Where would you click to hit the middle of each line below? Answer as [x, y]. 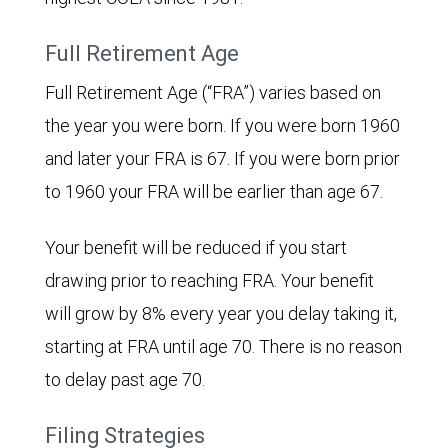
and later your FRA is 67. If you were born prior [222, 159]
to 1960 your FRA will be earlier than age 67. [214, 192]
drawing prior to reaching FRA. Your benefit [209, 281]
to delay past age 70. [125, 380]
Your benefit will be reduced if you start [196, 248]
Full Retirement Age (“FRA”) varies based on [213, 93]
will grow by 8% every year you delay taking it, [221, 314]
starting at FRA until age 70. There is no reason [223, 347]
